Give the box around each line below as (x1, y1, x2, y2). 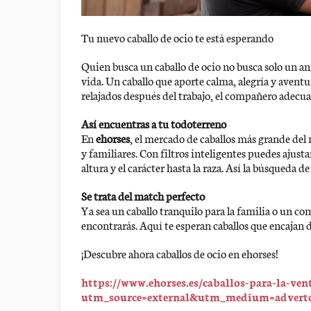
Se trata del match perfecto (81, 187, 205, 204)
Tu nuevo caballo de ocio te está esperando (81, 29, 274, 46)
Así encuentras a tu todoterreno (81, 115, 226, 132)
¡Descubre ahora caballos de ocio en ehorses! (81, 245, 278, 262)
